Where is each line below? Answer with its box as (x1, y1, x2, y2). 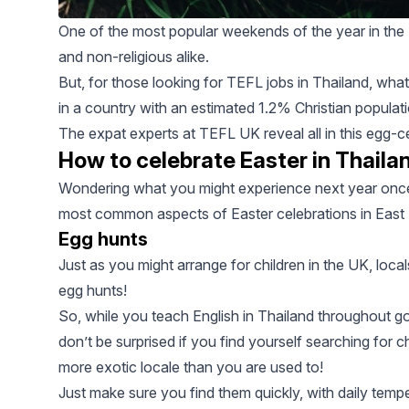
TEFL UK (199, 124, 260, 143)
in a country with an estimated (58, 99, 258, 118)
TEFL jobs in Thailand (226, 73, 369, 92)
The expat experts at (58, 124, 199, 143)
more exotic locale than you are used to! (58, 358, 323, 377)
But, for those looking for (58, 73, 226, 92)
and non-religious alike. (58, 47, 209, 67)
